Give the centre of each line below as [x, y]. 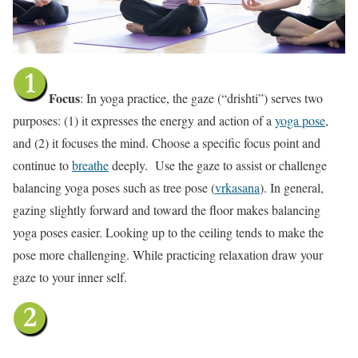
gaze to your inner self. [70, 276]
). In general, [292, 187]
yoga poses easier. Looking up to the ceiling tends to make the [168, 232]
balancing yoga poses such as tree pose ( [114, 187]
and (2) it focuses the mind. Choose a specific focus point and [167, 142]
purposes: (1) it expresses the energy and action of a [144, 120]
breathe [90, 165]
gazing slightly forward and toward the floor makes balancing [167, 209]
